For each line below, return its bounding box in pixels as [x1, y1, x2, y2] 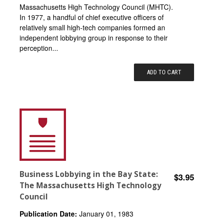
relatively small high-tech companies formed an [20, 22, 165, 32]
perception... [20, 43, 58, 53]
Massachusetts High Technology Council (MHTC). [20, 1, 173, 12]
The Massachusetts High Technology [20, 180, 161, 191]
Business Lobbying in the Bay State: [20, 169, 158, 180]
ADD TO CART [147, 68, 182, 76]
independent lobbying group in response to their [20, 32, 168, 43]
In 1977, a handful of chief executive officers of [20, 12, 164, 22]
